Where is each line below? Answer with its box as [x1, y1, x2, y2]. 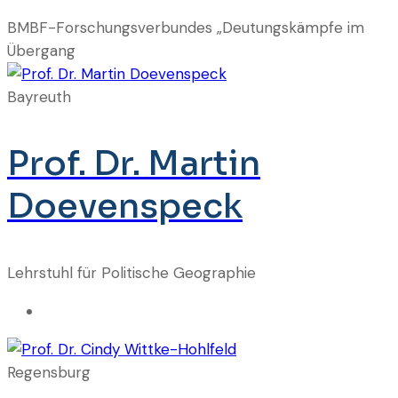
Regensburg [7, 362, 91, 382]
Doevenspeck [7, 184, 243, 227]
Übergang [7, 40, 76, 60]
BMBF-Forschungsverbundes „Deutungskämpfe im [7, 17, 364, 37]
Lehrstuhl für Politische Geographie [7, 262, 256, 283]
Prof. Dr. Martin [7, 141, 260, 185]
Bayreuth [7, 86, 71, 107]
